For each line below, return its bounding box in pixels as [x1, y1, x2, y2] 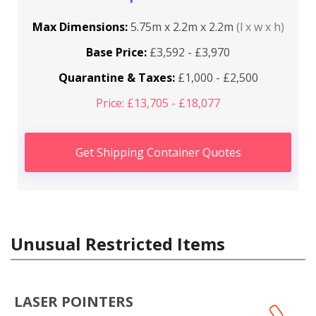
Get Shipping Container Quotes [75, 144, 241, 160]
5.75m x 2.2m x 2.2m [130, 18, 236, 35]
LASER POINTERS [14, 291, 133, 311]
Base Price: [86, 44, 147, 60]
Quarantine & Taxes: [58, 69, 175, 85]
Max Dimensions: [32, 18, 130, 35]
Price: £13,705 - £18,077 [96, 95, 220, 111]
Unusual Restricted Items [11, 231, 225, 255]
